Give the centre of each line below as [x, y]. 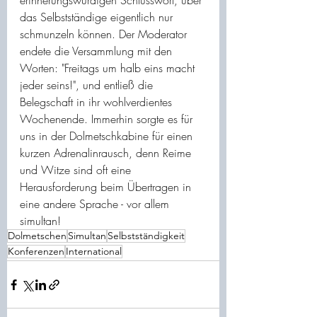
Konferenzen [36, 251]
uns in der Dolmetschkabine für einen [108, 136]
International [94, 251]
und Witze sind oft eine [77, 170]
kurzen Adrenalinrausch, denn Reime [107, 153]
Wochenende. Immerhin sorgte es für [108, 119]
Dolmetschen [37, 236]
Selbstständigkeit [146, 236]
